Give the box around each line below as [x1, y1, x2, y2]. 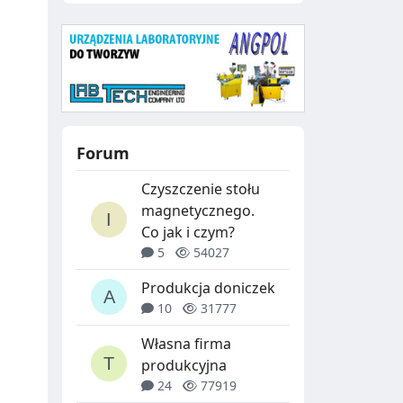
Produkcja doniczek [141, 277, 275, 298]
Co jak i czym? [141, 221, 235, 242]
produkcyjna [141, 354, 227, 375]
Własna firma [141, 333, 231, 354]
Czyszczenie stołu [141, 178, 260, 199]
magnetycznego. [141, 200, 255, 220]
